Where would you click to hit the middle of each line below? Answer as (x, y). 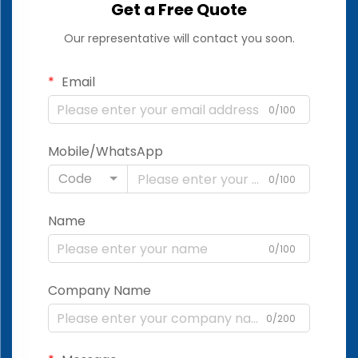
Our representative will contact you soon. (179, 39)
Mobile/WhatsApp (105, 152)
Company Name (99, 291)
